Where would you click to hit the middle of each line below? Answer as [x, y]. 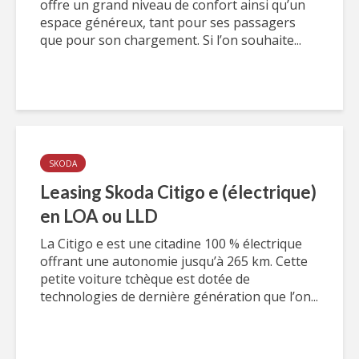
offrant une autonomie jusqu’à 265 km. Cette [174, 261]
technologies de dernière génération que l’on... [179, 296]
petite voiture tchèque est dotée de [145, 279]
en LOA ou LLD [99, 216]
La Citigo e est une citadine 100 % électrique [171, 244]
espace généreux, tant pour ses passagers [168, 22]
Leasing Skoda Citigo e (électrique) [178, 192]
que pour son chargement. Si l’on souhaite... [171, 40]
